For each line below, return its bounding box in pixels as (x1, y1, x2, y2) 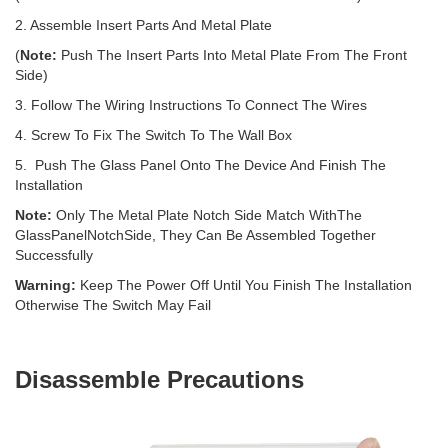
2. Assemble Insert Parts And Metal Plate (15, 17, 272, 33)
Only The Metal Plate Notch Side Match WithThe (56, 207, 362, 223)
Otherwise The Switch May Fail (15, 297, 211, 313)
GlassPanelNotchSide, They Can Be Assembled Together (15, 227, 376, 243)
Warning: (15, 277, 80, 293)
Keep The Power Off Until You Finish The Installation (80, 277, 412, 293)
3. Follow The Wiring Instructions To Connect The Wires (15, 97, 367, 113)
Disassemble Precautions (15, 366, 304, 393)
